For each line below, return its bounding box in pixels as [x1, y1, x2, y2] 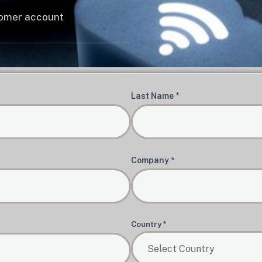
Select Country [147, 243, 215, 254]
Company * [131, 156, 174, 165]
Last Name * [131, 91, 179, 101]
